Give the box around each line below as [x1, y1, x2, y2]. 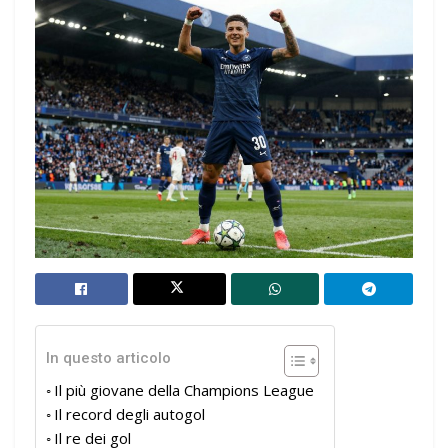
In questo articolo [46, 349, 171, 368]
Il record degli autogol [54, 403, 205, 424]
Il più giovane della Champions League [54, 379, 314, 400]
